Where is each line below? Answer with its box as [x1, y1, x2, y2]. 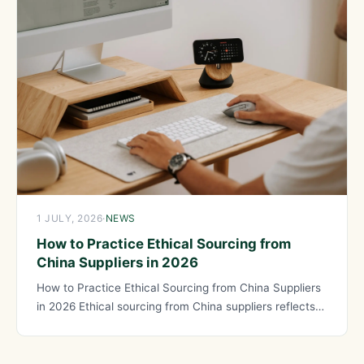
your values [37, 318, 97, 331]
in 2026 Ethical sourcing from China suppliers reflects [37, 299, 315, 313]
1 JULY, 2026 [37, 212, 102, 225]
